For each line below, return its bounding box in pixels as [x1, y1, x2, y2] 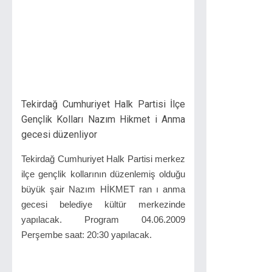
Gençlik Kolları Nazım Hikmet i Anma [21, 114, 185, 125]
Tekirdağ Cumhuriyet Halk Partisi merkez [21, 154, 185, 164]
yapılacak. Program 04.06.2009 [21, 214, 185, 225]
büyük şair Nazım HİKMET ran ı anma [21, 184, 185, 194]
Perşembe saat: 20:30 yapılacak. [21, 229, 152, 240]
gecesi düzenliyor [21, 129, 97, 140]
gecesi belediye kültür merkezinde [21, 199, 185, 209]
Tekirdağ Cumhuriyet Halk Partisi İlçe [21, 98, 185, 110]
